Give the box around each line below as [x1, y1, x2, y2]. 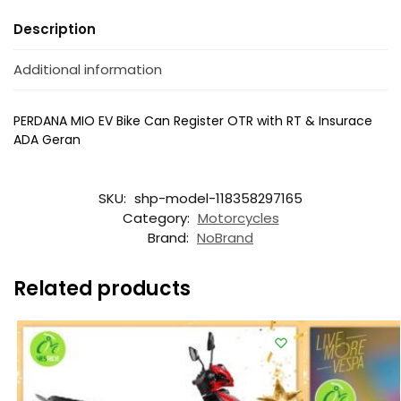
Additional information [13, 60, 162, 80]
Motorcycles [197, 208, 279, 227]
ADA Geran [13, 131, 81, 149]
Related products [13, 274, 191, 303]
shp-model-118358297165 [134, 188, 303, 208]
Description [13, 19, 96, 38]
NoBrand [197, 227, 253, 247]
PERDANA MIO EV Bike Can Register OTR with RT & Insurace [13, 112, 372, 131]
